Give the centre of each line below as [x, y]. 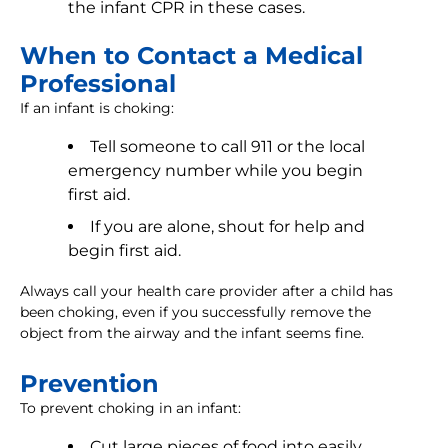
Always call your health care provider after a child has [206, 291]
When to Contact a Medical [191, 56]
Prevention [89, 384]
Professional [98, 84]
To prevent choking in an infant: [130, 408]
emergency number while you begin [215, 171]
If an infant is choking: [97, 108]
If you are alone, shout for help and [227, 227]
